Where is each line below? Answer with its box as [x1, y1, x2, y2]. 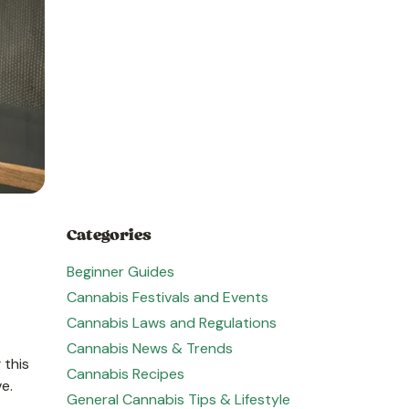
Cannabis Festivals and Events [67, 288, 268, 307]
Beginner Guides [67, 262, 174, 281]
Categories [67, 222, 152, 246]
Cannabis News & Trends [67, 339, 233, 358]
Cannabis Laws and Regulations [67, 313, 277, 332]
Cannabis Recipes [67, 364, 184, 383]
